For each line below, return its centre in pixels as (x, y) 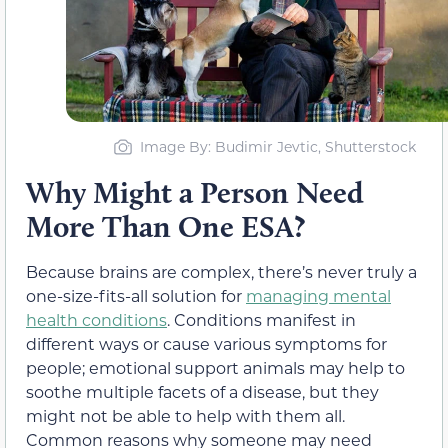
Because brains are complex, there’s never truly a (221, 271)
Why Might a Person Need (195, 192)
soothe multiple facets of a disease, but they (202, 391)
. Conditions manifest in (261, 319)
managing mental (318, 295)
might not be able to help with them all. (185, 415)
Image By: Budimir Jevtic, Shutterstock (277, 146)
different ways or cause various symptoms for (206, 343)
